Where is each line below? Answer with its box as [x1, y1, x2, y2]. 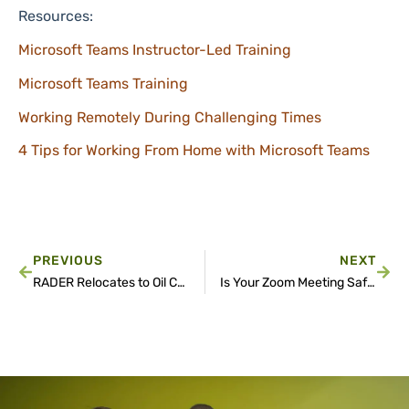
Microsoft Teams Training [18, 74, 188, 92]
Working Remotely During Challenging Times [18, 108, 321, 126]
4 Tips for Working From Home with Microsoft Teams [18, 142, 370, 160]
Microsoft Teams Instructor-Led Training [18, 41, 291, 59]
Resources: [18, 7, 93, 26]
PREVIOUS [33, 253, 103, 269]
